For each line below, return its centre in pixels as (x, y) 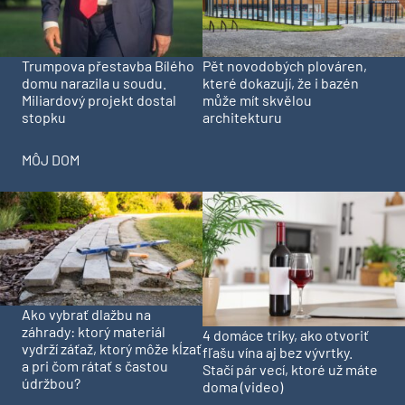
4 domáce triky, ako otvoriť (286, 335)
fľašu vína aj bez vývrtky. (278, 353)
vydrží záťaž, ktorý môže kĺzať (112, 348)
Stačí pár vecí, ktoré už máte (290, 370)
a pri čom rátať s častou (95, 365)
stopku (44, 117)
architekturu (242, 117)
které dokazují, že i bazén (281, 82)
